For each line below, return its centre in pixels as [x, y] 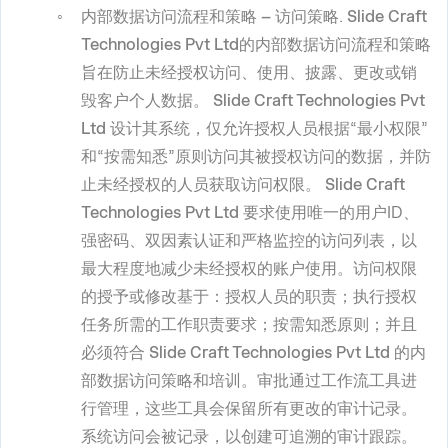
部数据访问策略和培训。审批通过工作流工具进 [249, 381]
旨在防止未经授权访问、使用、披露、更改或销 [249, 73]
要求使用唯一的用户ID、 [329, 213]
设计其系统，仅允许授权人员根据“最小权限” [267, 129]
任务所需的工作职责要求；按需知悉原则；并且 [249, 325]
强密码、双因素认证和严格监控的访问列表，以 [249, 241]
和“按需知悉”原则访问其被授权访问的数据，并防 [256, 157]
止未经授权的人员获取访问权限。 [203, 185]
